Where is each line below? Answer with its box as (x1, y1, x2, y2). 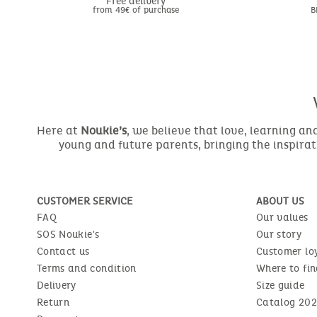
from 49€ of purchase (93, 4, 179, 15)
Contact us (37, 245, 90, 258)
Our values (256, 211, 309, 224)
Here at (37, 123, 81, 137)
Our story (256, 228, 302, 241)
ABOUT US (256, 195, 304, 207)
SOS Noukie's (37, 228, 100, 241)
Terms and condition (37, 262, 137, 275)
